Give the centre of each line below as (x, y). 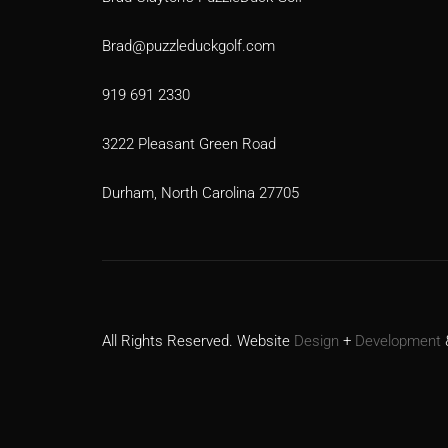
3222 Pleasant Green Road (189, 144)
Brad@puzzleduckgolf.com (188, 46)
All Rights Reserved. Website (198, 341)
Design (316, 341)
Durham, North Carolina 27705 (200, 193)
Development (398, 341)
